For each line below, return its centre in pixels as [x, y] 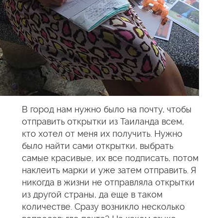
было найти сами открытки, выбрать [98, 146]
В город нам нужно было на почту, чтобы [107, 109]
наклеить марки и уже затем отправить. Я [109, 170]
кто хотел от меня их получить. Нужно [102, 134]
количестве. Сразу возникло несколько [103, 207]
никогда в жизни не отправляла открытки [108, 182]
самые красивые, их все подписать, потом [110, 158]
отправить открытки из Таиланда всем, [103, 121]
